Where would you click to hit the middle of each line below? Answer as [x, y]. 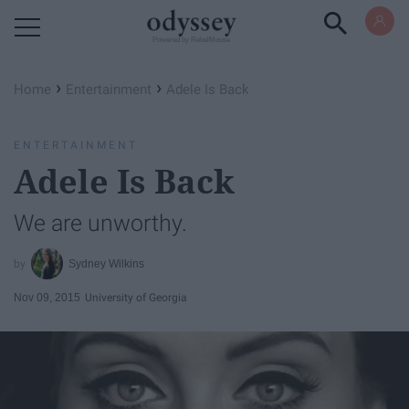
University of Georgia [136, 297]
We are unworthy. [100, 223]
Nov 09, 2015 [47, 297]
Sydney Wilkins [107, 263]
